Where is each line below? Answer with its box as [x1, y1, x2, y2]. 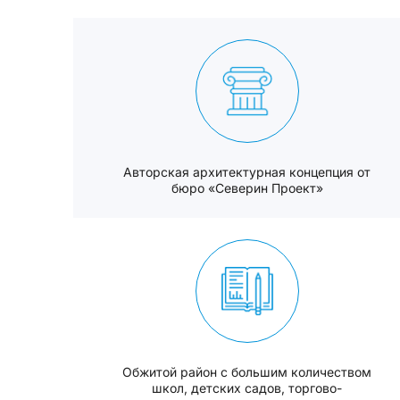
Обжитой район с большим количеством [122, 364, 372, 379]
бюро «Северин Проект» [171, 180, 323, 196]
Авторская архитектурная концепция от [123, 164, 371, 179]
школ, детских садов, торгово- [152, 380, 343, 396]
